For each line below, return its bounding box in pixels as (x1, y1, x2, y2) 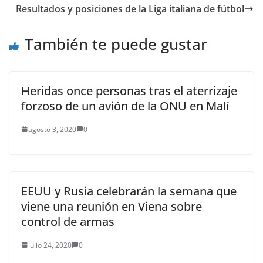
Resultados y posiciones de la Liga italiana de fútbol (16, 2, 244, 15)
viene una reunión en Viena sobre (21, 198, 202, 214)
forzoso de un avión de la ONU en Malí (21, 97, 229, 114)
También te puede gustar (25, 33, 207, 55)
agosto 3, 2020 (28, 124, 76, 134)
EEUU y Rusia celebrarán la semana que (21, 183, 237, 199)
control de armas (21, 213, 114, 230)
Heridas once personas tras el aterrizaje (21, 82, 237, 99)
